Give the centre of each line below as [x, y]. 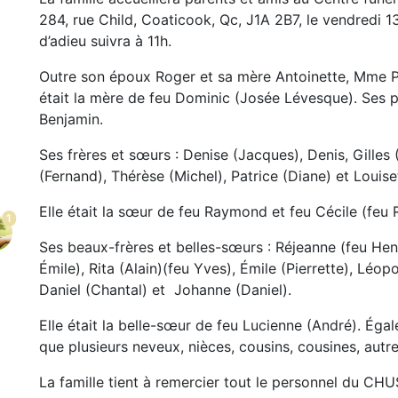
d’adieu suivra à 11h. [105, 40]
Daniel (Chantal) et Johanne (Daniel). [165, 289]
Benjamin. [71, 119]
